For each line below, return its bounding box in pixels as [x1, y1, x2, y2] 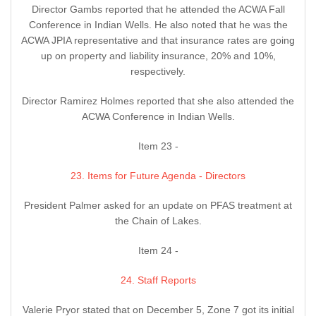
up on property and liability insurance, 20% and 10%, [40, 50, 276, 62]
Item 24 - [138, 245, 178, 257]
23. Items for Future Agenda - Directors [71, 170, 245, 182]
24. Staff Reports [120, 274, 196, 286]
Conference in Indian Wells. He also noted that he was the [28, 19, 288, 31]
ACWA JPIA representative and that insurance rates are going [21, 35, 295, 47]
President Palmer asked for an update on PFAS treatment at [24, 200, 292, 212]
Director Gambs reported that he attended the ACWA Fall [31, 4, 285, 16]
